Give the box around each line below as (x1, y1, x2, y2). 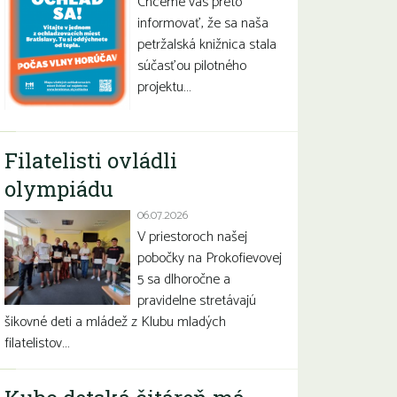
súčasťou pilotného (137, 54, 247, 78)
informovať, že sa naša (137, 12, 269, 35)
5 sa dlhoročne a (137, 268, 231, 292)
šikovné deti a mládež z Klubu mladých (4, 310, 227, 334)
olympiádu (4, 175, 114, 203)
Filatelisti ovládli (4, 146, 178, 175)
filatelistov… (4, 331, 70, 355)
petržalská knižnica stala (137, 33, 277, 57)
